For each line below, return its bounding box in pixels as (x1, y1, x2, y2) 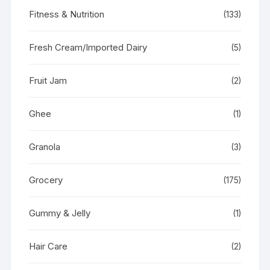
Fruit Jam (29, 74, 67, 86)
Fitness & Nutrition (29, 8, 105, 20)
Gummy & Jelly (29, 207, 91, 219)
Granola (29, 140, 61, 152)
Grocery (29, 174, 63, 186)
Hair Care (29, 240, 68, 252)
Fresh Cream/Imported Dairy (29, 41, 148, 53)
